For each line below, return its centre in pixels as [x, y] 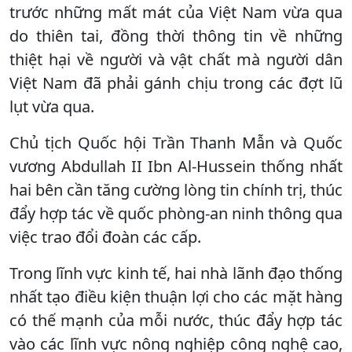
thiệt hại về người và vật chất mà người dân [176, 59]
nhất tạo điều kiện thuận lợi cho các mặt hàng [176, 296]
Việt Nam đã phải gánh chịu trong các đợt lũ [176, 82]
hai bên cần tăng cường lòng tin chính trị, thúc [176, 189]
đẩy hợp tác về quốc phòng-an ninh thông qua [176, 213]
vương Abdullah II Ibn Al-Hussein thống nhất [176, 166]
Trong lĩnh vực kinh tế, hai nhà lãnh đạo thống [176, 273]
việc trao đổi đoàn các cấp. [105, 236]
